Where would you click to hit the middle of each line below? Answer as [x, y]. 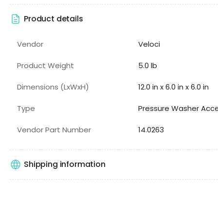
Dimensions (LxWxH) [53, 87]
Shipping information [65, 164]
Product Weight [45, 65]
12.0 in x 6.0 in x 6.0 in [173, 87]
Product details [54, 19]
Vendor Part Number [54, 129]
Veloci [149, 44]
